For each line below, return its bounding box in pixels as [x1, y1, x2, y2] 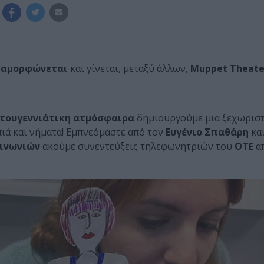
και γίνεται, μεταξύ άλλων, [68, 62, 190, 75]
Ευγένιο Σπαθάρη [166, 126, 249, 139]
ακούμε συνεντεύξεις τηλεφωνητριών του [40, 140, 235, 153]
